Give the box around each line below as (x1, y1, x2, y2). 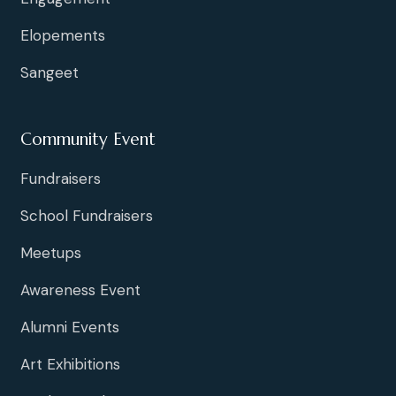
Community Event (20, 128, 156, 150)
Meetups (20, 243, 81, 263)
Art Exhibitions (20, 354, 120, 375)
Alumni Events (20, 317, 119, 338)
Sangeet (20, 63, 79, 83)
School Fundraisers (20, 206, 153, 226)
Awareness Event (20, 280, 141, 301)
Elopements (20, 26, 105, 46)
